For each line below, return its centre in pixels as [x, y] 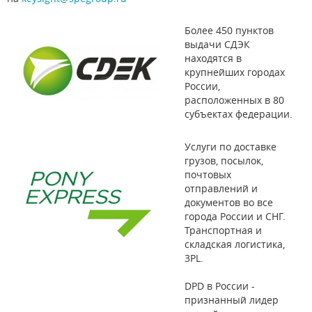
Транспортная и [223, 230]
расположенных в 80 [234, 100]
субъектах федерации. [239, 114]
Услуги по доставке [231, 146]
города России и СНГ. [235, 216]
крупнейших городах [235, 72]
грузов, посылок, [224, 160]
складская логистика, [235, 244]
